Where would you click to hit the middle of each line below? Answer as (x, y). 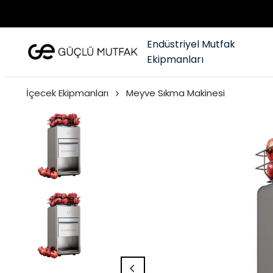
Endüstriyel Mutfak (191, 44)
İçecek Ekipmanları (67, 93)
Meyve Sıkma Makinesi (175, 93)
